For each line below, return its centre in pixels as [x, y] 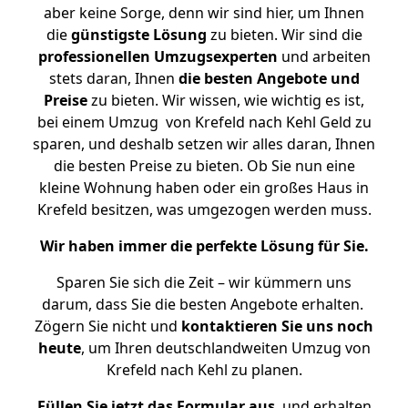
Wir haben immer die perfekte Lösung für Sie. [204, 246]
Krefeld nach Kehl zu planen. [204, 370]
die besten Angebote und [269, 78]
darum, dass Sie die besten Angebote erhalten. [204, 304]
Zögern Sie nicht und [108, 326]
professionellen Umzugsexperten [158, 56]
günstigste [110, 35]
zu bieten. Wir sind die [284, 35]
